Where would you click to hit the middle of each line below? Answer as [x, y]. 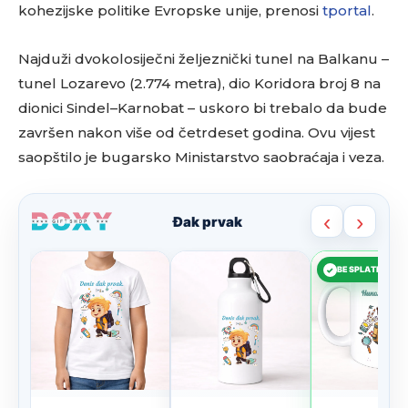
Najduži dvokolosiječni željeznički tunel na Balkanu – [204, 59]
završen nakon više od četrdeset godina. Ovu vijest [197, 133]
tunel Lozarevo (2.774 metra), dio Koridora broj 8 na [199, 83]
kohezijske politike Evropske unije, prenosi [170, 10]
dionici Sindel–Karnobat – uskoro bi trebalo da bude [203, 108]
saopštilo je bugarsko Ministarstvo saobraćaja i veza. [201, 157]
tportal [347, 10]
